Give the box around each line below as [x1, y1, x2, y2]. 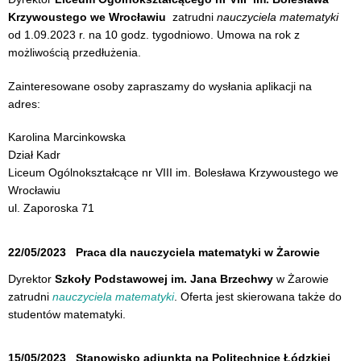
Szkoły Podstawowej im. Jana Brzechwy [55, 272, 273, 285]
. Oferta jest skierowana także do [174, 289, 342, 303]
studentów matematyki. [8, 307, 126, 321]
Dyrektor [8, 272, 55, 285]
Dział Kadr [8, 148, 60, 162]
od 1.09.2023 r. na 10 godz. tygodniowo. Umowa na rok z [8, 27, 300, 41]
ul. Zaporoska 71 [8, 201, 94, 215]
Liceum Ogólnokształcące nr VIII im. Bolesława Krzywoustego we [8, 166, 338, 180]
